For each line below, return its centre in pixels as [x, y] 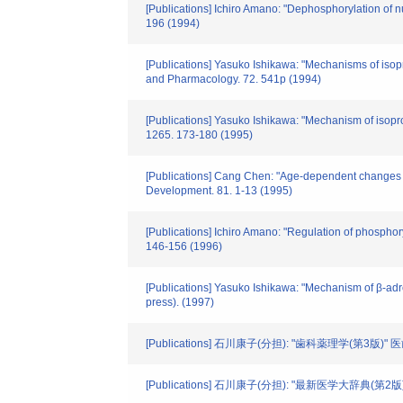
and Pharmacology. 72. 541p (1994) [233, 79]
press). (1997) [180, 302]
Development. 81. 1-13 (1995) [219, 191]
